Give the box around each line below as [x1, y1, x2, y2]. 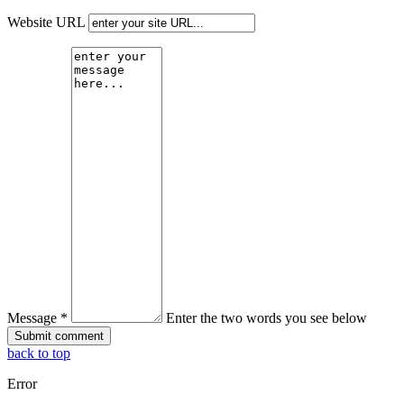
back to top [7, 345, 70, 362]
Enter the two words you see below [166, 310, 367, 326]
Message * [7, 310, 68, 326]
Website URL [7, 14, 85, 31]
